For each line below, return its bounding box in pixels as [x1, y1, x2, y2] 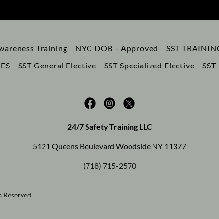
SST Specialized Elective [104, 61, 195, 70]
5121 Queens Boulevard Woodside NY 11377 [33, 141, 186, 151]
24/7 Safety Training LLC [67, 122, 152, 131]
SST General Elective [18, 61, 96, 70]
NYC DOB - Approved [75, 44, 158, 53]
